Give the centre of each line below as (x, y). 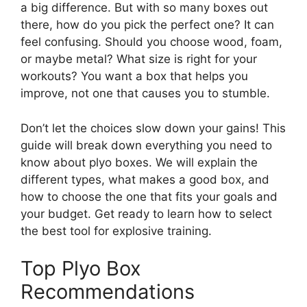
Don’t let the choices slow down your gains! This (153, 128)
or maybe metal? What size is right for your (139, 59)
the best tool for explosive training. (116, 231)
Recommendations (108, 292)
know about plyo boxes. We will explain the (139, 162)
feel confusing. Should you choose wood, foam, (151, 42)
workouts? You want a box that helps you (134, 76)
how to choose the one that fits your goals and (149, 196)
